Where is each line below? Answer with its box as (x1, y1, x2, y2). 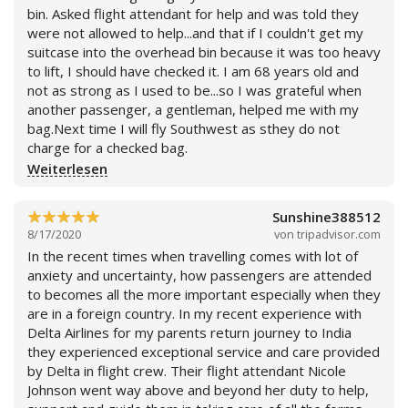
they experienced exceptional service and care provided (27, 342, 380, 361)
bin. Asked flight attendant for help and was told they (27, 4, 359, 23)
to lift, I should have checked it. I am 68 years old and (27, 61, 359, 80)
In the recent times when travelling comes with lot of (27, 246, 358, 265)
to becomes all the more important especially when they (27, 284, 381, 303)
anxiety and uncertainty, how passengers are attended (27, 265, 372, 284)
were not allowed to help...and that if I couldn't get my (27, 23, 363, 42)
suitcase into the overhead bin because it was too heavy (27, 42, 381, 61)
